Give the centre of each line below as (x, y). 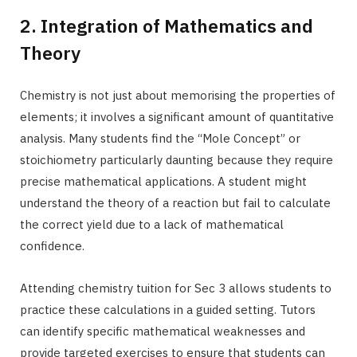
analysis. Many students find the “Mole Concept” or (160, 139)
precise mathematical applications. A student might (163, 182)
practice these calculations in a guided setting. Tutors (168, 310)
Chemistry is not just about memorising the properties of (178, 96)
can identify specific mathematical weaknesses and (163, 331)
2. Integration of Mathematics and (167, 26)
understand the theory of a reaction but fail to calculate (175, 203)
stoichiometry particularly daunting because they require (177, 160)
